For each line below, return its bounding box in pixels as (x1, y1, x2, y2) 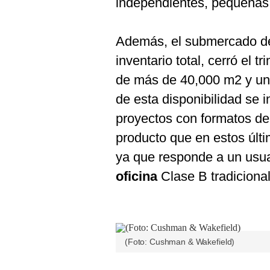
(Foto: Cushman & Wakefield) (125, 237, 235, 246)
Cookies (14, 7, 48, 16)
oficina (116, 169, 157, 184)
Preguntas (14, 27, 56, 36)
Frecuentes (14, 36, 60, 46)
